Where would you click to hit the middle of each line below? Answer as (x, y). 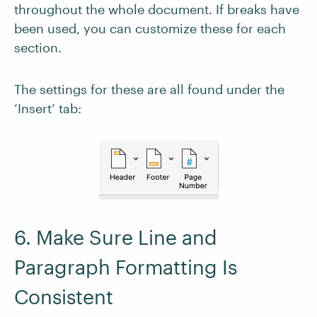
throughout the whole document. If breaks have (157, 9)
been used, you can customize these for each (150, 28)
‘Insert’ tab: (48, 108)
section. (38, 47)
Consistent (64, 296)
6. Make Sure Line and (116, 237)
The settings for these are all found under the (149, 89)
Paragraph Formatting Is (126, 267)
